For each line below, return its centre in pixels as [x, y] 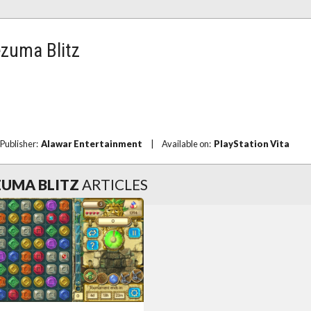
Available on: [188, 144]
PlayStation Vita [252, 144]
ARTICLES [115, 184]
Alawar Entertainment [92, 144]
